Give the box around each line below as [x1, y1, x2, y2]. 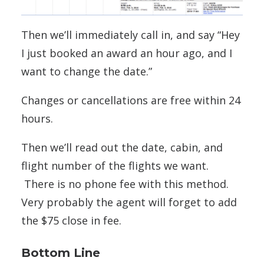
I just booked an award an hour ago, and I [21, 45, 232, 60]
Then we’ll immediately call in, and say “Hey [21, 27, 240, 42]
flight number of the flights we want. [21, 158, 209, 173]
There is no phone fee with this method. [21, 176, 229, 191]
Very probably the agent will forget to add [21, 194, 237, 209]
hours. [21, 111, 53, 126]
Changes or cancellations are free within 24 [21, 93, 240, 107]
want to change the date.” [21, 64, 152, 78]
